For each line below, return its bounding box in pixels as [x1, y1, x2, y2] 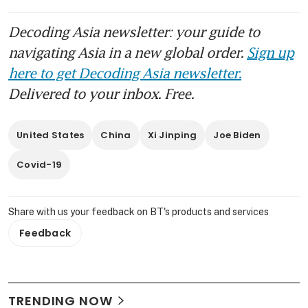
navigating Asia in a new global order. [8, 43, 247, 60]
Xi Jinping [147, 128, 197, 142]
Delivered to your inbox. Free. [8, 85, 194, 102]
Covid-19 [16, 157, 63, 171]
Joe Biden [213, 128, 261, 142]
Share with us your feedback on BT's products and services [8, 206, 269, 217]
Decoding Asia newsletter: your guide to [8, 23, 260, 40]
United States [16, 128, 85, 142]
